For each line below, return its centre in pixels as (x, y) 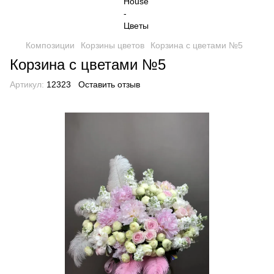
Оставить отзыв (109, 84)
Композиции (50, 45)
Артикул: (27, 84)
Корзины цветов (113, 45)
